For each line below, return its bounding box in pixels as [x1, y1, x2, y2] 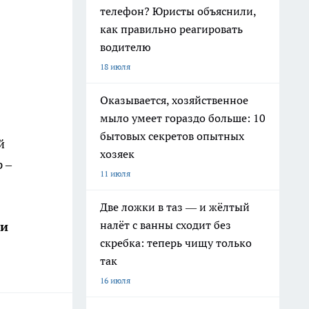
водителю [100, 40, 151, 54]
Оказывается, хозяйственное [100, 93, 248, 107]
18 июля [100, 61, 130, 72]
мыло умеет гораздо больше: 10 [100, 111, 266, 125]
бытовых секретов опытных [100, 129, 244, 143]
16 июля [100, 275, 130, 286]
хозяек [100, 147, 134, 161]
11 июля [100, 168, 130, 179]
